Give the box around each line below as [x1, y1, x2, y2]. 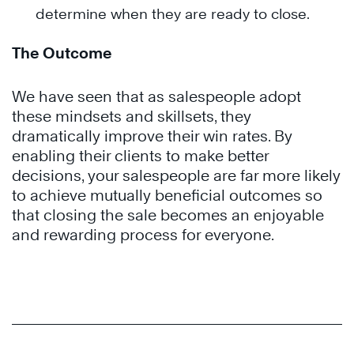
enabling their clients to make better [12, 147, 269, 165]
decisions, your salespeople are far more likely [12, 167, 341, 185]
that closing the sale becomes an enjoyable [12, 206, 324, 224]
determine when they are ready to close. [36, 6, 310, 23]
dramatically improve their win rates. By [12, 127, 292, 145]
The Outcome [12, 44, 112, 62]
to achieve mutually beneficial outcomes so [12, 186, 322, 205]
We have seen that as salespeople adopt [12, 88, 301, 106]
